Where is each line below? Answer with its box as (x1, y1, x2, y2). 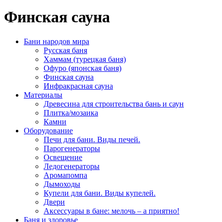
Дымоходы (44, 179, 80, 188)
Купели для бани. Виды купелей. (44, 188, 156, 197)
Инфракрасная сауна (44, 81, 113, 90)
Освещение (44, 153, 82, 162)
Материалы (24, 90, 62, 99)
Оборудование (24, 126, 73, 135)
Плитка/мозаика (44, 108, 98, 117)
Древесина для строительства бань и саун (44, 99, 184, 108)
